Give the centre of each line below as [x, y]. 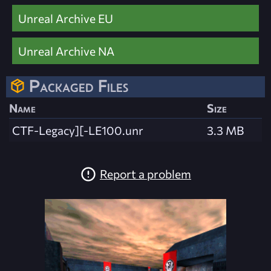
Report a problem [145, 174]
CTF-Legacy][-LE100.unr [78, 130]
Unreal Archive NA [66, 51]
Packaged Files [79, 86]
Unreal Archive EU [66, 18]
